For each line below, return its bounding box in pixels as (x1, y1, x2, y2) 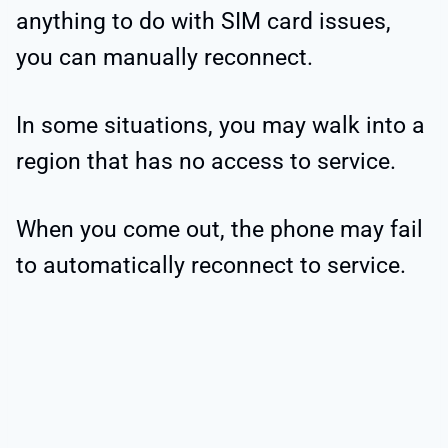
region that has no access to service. (16, 148, 396, 176)
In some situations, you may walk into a (16, 112, 425, 140)
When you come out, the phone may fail (16, 216, 423, 244)
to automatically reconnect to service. (16, 252, 406, 280)
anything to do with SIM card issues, (16, 8, 391, 36)
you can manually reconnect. (16, 44, 313, 72)
